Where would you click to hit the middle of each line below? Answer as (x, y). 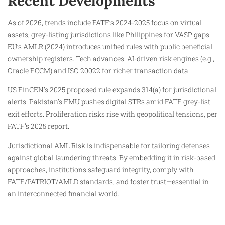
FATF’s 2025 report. (38, 126)
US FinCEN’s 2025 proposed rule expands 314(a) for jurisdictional (112, 90)
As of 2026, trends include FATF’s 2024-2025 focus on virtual (105, 22)
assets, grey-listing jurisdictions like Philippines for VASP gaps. (109, 34)
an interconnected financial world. (63, 193)
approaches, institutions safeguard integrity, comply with (101, 169)
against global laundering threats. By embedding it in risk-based (111, 157)
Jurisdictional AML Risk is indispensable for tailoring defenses (109, 145)
